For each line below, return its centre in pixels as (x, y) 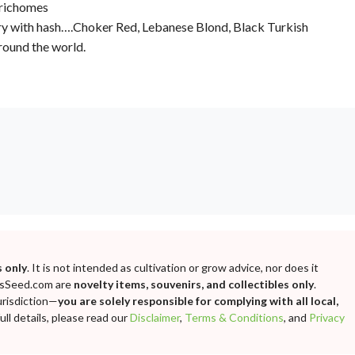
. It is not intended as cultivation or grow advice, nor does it (173, 268)
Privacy (327, 318)
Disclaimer (155, 318)
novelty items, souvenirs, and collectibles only (194, 284)
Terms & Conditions (234, 318)
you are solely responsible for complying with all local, (198, 301)
